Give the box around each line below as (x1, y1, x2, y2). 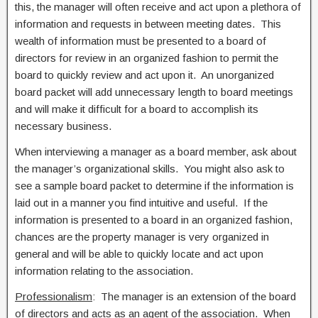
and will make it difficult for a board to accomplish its (15, 103, 258, 115)
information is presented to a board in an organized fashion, (15, 214, 292, 226)
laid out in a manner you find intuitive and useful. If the (15, 197, 268, 209)
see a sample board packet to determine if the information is (15, 180, 294, 192)
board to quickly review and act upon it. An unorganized (15, 69, 274, 81)
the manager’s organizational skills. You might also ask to (15, 163, 285, 175)
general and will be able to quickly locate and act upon (15, 248, 263, 260)
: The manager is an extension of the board (92, 290, 296, 302)
